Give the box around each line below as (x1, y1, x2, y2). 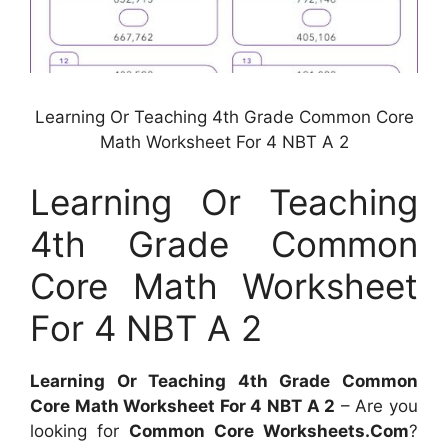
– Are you (335, 395, 419, 416)
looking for (30, 420, 129, 441)
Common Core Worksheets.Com (129, 420, 409, 441)
